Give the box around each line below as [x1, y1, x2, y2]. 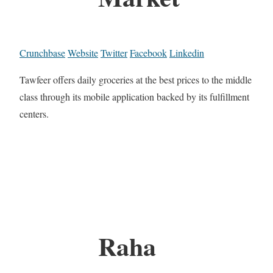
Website [68, 46, 98, 59]
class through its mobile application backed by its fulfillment [19, 90, 249, 103]
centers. [19, 107, 49, 120]
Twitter [101, 46, 127, 59]
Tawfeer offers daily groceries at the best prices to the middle [19, 73, 252, 86]
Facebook [130, 46, 167, 59]
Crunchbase [19, 46, 65, 59]
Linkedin [169, 46, 204, 59]
